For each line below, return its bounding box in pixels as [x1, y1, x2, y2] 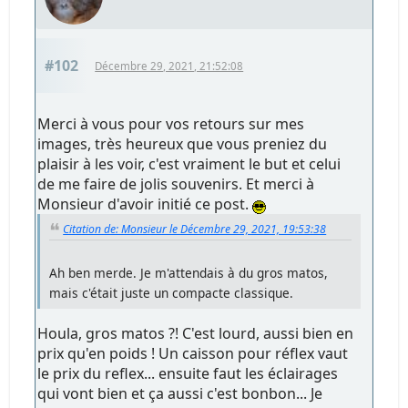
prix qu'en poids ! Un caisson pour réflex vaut [37, 343, 349, 364]
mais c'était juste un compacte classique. [49, 284, 294, 302]
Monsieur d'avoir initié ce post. [37, 193, 253, 214]
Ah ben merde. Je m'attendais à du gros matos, [49, 264, 329, 282]
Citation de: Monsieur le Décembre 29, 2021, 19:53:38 [63, 220, 327, 237]
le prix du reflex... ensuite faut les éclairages [37, 363, 339, 384]
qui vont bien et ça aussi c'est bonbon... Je [37, 383, 323, 404]
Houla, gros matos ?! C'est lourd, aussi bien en [37, 323, 354, 344]
